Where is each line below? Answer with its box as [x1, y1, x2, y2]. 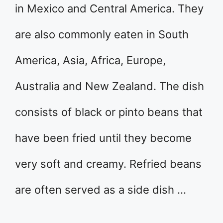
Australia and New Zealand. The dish [15, 80, 204, 93]
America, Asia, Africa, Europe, [15, 54, 166, 67]
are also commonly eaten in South [15, 28, 189, 41]
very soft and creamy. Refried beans [15, 157, 202, 170]
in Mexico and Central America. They [15, 2, 204, 15]
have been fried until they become [15, 131, 192, 144]
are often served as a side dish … [15, 183, 186, 196]
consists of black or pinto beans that [15, 106, 203, 118]
